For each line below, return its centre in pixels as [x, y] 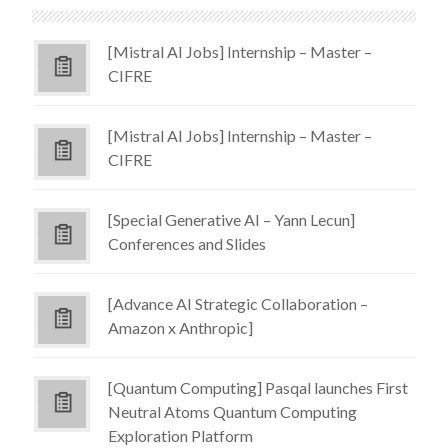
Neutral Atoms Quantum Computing [233, 412]
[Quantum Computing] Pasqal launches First [258, 388]
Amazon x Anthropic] [181, 328]
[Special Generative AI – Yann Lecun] [232, 220]
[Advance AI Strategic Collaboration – [238, 304]
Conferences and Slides [187, 244]
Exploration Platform [181, 436]
